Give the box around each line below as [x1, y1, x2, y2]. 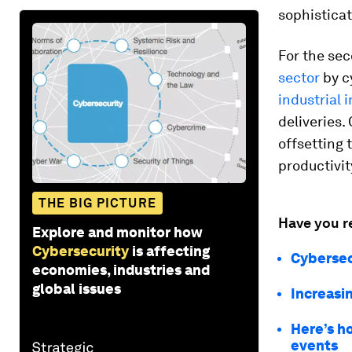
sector [278, 69, 320, 86]
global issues [32, 280, 121, 297]
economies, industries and [32, 261, 210, 278]
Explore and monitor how [32, 223, 203, 240]
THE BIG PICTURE [38, 195, 156, 211]
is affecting [132, 242, 210, 259]
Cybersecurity [32, 242, 129, 259]
